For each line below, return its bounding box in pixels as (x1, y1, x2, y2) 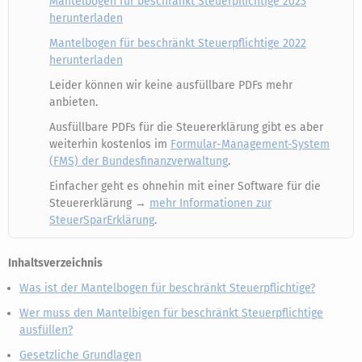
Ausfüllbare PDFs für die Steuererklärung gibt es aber (49, 120, 323, 134)
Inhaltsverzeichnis (8, 256, 103, 270)
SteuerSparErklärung (49, 213, 154, 227)
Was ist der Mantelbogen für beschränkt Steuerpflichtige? (19, 281, 315, 295)
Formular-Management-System (170, 137, 330, 151)
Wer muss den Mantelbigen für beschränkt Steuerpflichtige (19, 306, 323, 320)
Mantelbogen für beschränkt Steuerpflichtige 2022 (49, 36, 306, 50)
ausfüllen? (19, 323, 73, 337)
